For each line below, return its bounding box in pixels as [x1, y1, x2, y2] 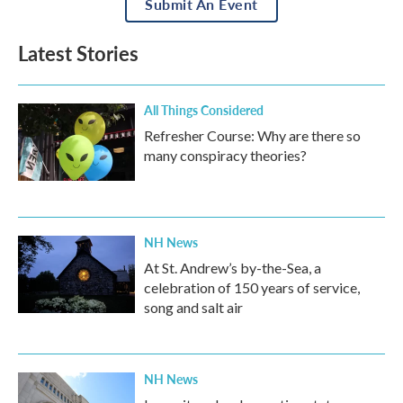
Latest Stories [18, 39, 139, 68]
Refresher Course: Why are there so [144, 127, 361, 145]
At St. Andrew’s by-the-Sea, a [144, 259, 321, 277]
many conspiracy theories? [144, 147, 307, 165]
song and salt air [144, 299, 243, 317]
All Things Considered [144, 101, 264, 120]
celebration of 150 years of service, [144, 279, 360, 297]
